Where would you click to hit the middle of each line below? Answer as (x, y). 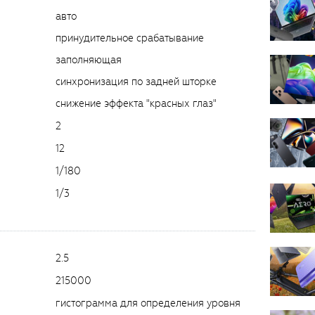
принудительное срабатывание (130, 38)
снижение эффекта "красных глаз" (136, 103)
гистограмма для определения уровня (148, 303)
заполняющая (89, 59)
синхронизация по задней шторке (136, 81)
